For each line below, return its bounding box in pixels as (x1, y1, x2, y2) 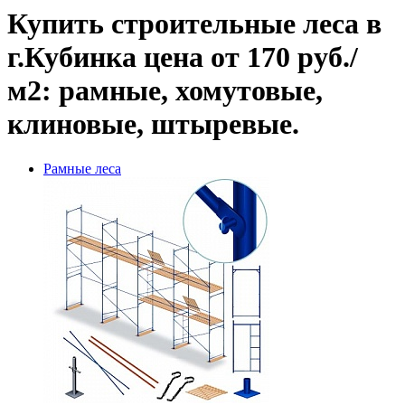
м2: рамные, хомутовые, (7, 74, 323, 108)
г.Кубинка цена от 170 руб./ (7, 41, 358, 74)
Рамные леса (43, 160, 121, 176)
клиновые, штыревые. (7, 108, 299, 141)
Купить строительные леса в (7, 7, 381, 41)
